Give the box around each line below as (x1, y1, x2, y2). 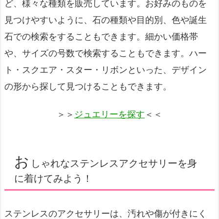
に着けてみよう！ (14, 172, 92, 185)
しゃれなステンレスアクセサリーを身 (31, 157, 197, 170)
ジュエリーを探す (74, 109, 145, 120)
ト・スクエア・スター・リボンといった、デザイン (4, 65, 207, 75)
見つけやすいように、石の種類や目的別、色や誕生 (4, 15, 207, 25)
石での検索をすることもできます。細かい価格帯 (4, 31, 198, 42)
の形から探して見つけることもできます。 (4, 81, 172, 92)
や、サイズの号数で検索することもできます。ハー (4, 48, 207, 59)
